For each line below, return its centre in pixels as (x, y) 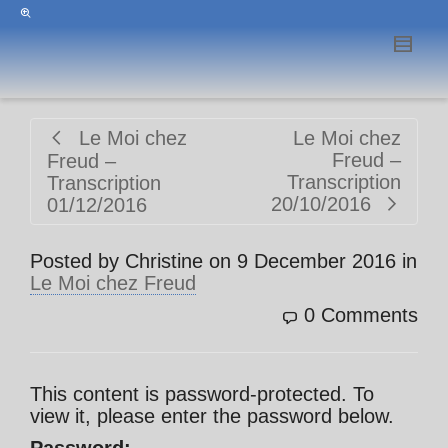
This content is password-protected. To (202, 394)
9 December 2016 (316, 261)
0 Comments (361, 315)
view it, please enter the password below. (212, 416)
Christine (164, 261)
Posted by (77, 261)
